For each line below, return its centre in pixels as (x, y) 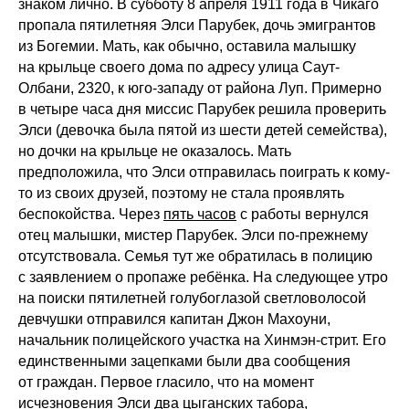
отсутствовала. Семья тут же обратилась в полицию (195, 256)
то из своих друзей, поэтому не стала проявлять (181, 193)
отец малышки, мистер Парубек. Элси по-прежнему (193, 235)
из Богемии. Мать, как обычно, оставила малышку (187, 46)
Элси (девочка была (86, 130)
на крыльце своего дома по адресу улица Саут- (179, 67)
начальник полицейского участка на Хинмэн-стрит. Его (202, 340)
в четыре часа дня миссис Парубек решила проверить (202, 109)
